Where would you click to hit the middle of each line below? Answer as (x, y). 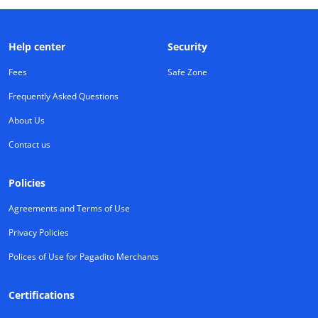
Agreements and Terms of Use (69, 208)
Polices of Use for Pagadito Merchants (84, 256)
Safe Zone (187, 72)
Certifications (42, 295)
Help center (37, 46)
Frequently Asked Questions (64, 96)
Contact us (29, 144)
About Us (27, 120)
